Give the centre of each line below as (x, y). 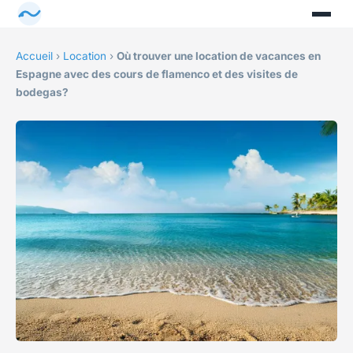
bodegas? (42, 93)
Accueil (34, 56)
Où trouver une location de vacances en (219, 56)
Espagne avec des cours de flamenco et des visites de (157, 74)
